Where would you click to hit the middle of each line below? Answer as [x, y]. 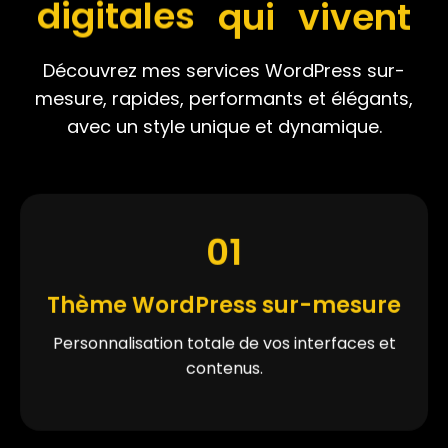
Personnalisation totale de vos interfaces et [224, 341]
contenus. [224, 366]
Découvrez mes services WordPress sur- [224, 70]
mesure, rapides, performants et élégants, [224, 98]
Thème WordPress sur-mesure [224, 303]
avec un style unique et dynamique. [224, 126]
